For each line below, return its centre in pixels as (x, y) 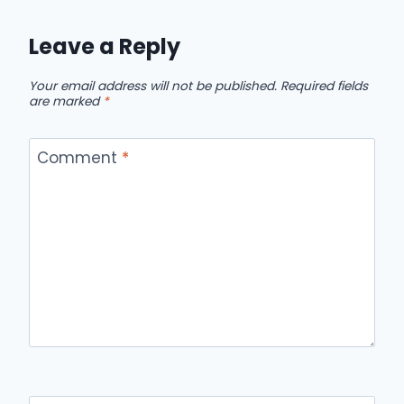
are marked (66, 101)
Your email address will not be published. (153, 86)
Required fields (324, 86)
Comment (79, 158)
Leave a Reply (105, 46)
